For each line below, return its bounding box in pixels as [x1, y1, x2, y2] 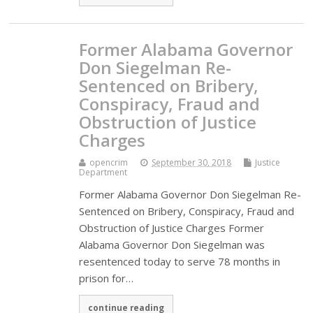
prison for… [79, 270, 134, 285]
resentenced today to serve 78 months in [79, 254, 281, 268]
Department [79, 166, 128, 178]
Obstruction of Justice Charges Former [79, 220, 265, 235]
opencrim [89, 156, 129, 168]
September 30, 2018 [152, 156, 232, 168]
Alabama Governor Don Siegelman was [79, 237, 265, 252]
